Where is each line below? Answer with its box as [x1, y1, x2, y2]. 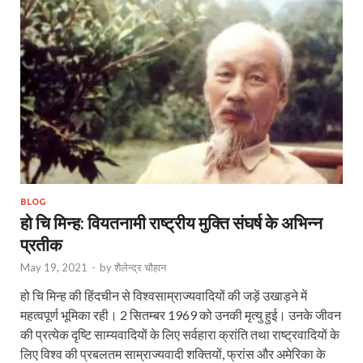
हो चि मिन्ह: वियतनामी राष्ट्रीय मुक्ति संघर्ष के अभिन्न [20, 211, 322, 233]
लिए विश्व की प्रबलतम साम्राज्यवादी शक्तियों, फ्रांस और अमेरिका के [20, 345, 326, 361]
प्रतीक [20, 233, 62, 254]
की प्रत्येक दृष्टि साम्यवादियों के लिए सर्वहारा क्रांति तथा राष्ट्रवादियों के [20, 326, 340, 342]
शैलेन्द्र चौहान [114, 260, 166, 274]
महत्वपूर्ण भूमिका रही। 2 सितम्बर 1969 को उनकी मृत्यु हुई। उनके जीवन [20, 306, 341, 322]
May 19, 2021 [20, 260, 88, 274]
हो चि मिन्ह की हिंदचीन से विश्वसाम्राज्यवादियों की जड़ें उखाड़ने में [20, 287, 307, 303]
